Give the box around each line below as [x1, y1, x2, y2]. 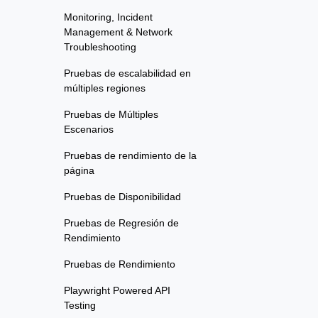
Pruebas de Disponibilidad [64, 191, 181, 203]
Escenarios [64, 124, 114, 136]
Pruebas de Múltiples [64, 109, 158, 121]
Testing [64, 300, 96, 312]
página [64, 165, 94, 177]
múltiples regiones [64, 82, 146, 94]
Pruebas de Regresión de [64, 217, 179, 229]
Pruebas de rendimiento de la [64, 150, 197, 162]
